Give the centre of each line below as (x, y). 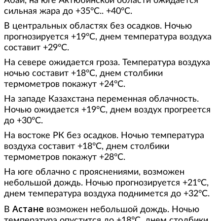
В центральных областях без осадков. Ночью (98, 26)
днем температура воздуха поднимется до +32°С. (107, 194)
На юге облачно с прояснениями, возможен (94, 172)
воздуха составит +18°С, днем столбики (87, 146)
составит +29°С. (37, 48)
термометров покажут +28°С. (65, 157)
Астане (28, 208)
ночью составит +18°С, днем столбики (83, 73)
